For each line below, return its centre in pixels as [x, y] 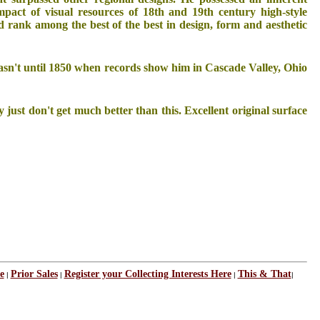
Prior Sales [34, 274]
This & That [264, 274]
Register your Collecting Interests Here [147, 274]
